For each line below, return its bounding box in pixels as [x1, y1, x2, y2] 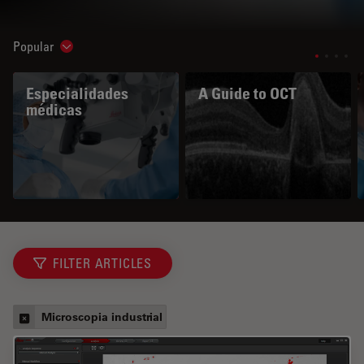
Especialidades [26, 84, 128, 104]
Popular [13, 38, 54, 55]
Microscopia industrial [41, 309, 162, 325]
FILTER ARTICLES [53, 255, 152, 272]
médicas [26, 100, 82, 120]
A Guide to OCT [198, 84, 297, 104]
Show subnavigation [61, 42, 167, 59]
